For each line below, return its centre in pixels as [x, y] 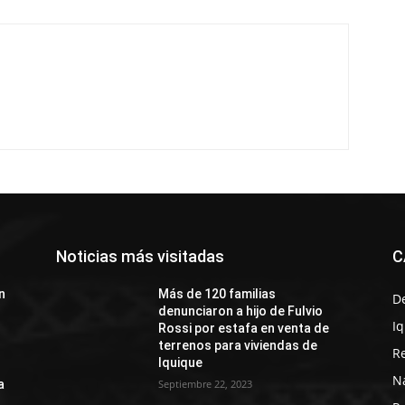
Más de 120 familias [217, 294]
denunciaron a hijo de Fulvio [241, 311]
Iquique [181, 363]
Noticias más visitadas [140, 256]
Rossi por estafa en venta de [244, 328]
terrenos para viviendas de [238, 345]
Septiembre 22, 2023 [206, 384]
